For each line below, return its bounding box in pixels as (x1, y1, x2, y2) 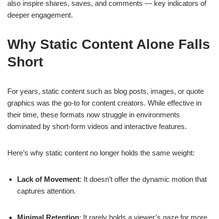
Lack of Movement (17, 175, 80, 184)
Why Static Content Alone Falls (7, 37, 210, 52)
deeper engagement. (7, 11, 73, 20)
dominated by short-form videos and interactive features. (7, 122, 187, 131)
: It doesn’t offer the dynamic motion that (80, 175, 207, 184)
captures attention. (17, 187, 76, 196)
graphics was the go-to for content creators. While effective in (7, 99, 201, 108)
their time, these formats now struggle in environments (7, 110, 180, 119)
